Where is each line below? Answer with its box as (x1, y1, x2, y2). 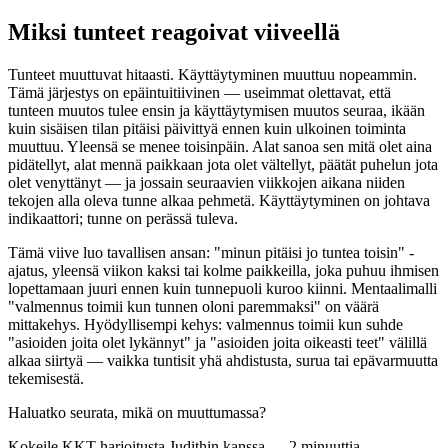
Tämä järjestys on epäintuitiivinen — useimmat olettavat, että (8, 83, 391, 101)
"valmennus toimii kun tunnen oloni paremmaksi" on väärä (8, 297, 379, 315)
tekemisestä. (8, 369, 84, 387)
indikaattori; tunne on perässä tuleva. (8, 209, 238, 227)
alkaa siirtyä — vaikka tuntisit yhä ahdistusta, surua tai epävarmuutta (8, 351, 438, 369)
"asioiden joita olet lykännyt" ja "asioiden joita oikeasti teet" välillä (8, 333, 427, 351)
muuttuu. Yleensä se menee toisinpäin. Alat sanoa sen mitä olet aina (8, 137, 432, 155)
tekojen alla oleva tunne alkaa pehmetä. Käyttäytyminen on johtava (8, 191, 430, 209)
